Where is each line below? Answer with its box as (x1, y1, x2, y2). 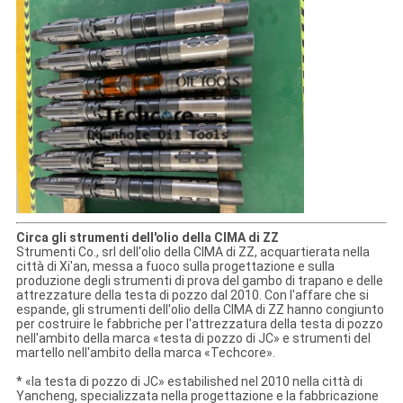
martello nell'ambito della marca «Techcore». (15, 345, 275, 361)
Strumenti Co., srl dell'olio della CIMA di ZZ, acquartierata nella (15, 245, 370, 260)
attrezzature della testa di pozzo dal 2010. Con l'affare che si (15, 288, 369, 303)
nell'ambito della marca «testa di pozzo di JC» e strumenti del (15, 331, 371, 346)
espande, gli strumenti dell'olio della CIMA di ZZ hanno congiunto (15, 302, 384, 318)
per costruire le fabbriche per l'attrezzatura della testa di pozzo (15, 317, 383, 332)
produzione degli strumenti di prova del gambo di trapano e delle (15, 273, 383, 289)
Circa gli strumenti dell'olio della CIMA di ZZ (15, 230, 279, 246)
